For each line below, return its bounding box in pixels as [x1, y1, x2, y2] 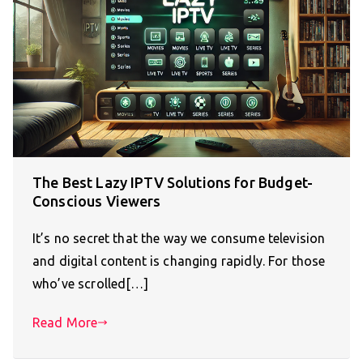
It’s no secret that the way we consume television [32, 231, 326, 246]
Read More [32, 315, 98, 331]
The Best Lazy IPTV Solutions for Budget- [32, 174, 313, 191]
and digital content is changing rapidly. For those [32, 254, 326, 269]
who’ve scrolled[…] [32, 276, 148, 292]
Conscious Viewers [32, 193, 161, 210]
